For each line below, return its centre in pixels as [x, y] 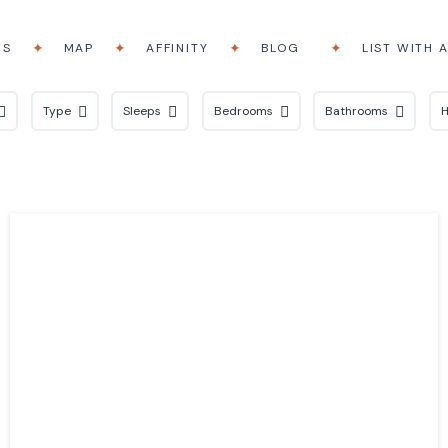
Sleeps [142, 111]
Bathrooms [356, 111]
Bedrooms [243, 111]
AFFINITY [177, 47]
